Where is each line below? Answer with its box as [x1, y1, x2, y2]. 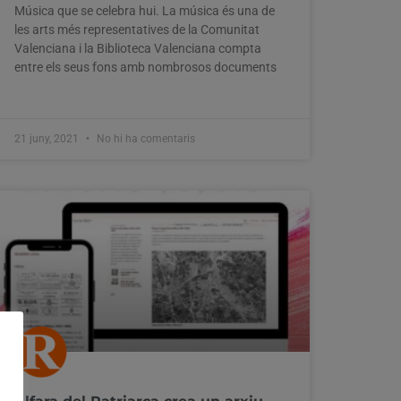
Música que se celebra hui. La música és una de [14, 3, 275, 18]
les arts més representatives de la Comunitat [14, 21, 260, 37]
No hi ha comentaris [94, 132, 195, 145]
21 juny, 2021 [14, 132, 81, 145]
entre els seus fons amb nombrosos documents [14, 59, 277, 74]
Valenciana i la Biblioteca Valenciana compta [14, 40, 261, 55]
